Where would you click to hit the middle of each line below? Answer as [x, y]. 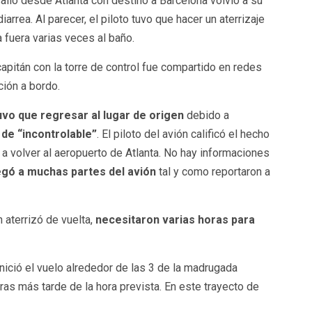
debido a [206, 115]
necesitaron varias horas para [175, 220]
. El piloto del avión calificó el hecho [183, 134]
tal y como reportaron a [214, 172]
